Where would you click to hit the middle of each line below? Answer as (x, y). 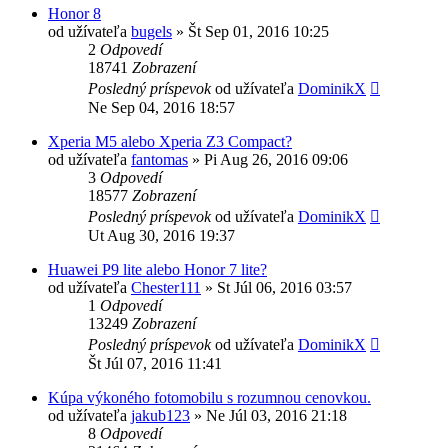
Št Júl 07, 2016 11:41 (155, 363)
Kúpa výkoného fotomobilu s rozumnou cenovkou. (209, 397)
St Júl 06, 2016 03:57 (284, 287)
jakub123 (160, 415)
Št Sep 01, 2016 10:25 (258, 31)
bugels (151, 31)
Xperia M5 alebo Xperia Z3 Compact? (170, 141)
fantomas (159, 159)
